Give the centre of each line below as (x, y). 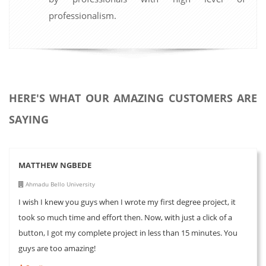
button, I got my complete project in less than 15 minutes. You (128, 232)
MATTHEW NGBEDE (55, 165)
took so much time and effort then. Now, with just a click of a (125, 217)
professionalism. (83, 15)
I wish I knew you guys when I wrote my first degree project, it (127, 202)
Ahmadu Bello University (59, 184)
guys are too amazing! (57, 248)
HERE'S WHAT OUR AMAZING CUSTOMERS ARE (133, 98)
